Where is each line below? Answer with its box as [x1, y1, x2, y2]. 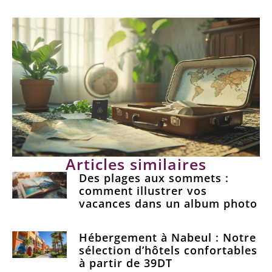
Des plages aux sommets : [78, 170, 229, 185]
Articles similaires [66, 153, 206, 174]
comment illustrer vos [78, 183, 207, 198]
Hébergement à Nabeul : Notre [78, 229, 256, 245]
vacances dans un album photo [78, 195, 257, 211]
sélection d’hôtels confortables [78, 242, 257, 257]
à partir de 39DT [78, 255, 172, 270]
